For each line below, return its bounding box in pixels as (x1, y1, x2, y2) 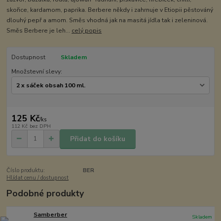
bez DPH (29, 122, 51, 130)
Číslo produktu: (6, 167, 45, 175)
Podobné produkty (6, 187, 84, 200)
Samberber (34, 211, 68, 219)
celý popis (72, 27, 102, 35)
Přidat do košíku (70, 134, 125, 144)
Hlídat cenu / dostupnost (6, 174, 69, 182)
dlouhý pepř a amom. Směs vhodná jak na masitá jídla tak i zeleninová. (6, 16, 208, 25)
